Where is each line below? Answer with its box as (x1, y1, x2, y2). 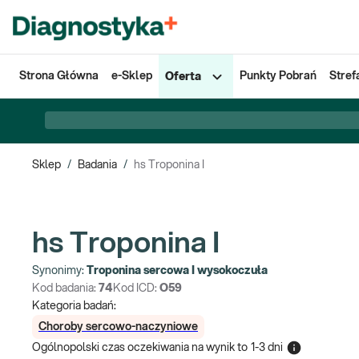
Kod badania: (32, 283, 99, 294)
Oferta (165, 71, 201, 83)
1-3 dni (251, 342, 283, 353)
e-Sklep (111, 71, 152, 82)
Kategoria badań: (32, 301, 116, 312)
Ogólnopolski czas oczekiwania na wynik (32, 342, 235, 353)
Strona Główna (19, 71, 99, 82)
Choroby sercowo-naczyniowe (38, 321, 198, 333)
